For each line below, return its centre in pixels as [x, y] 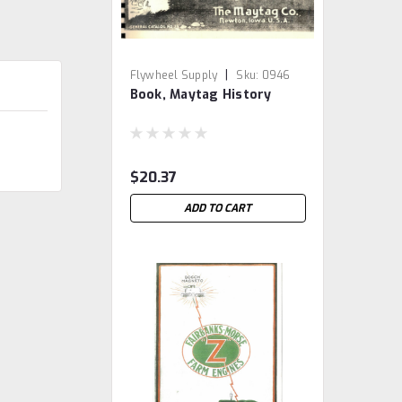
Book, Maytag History [201, 95]
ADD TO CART [218, 208]
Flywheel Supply [174, 75]
